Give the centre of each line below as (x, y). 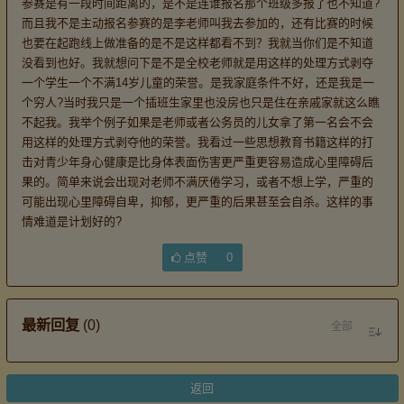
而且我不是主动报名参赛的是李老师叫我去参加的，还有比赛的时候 (197, 23)
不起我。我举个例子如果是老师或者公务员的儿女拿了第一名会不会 (197, 122)
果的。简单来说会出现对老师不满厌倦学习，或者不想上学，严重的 (197, 181)
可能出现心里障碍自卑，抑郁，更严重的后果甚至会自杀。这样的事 (197, 201)
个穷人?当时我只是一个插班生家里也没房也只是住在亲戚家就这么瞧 (200, 102)
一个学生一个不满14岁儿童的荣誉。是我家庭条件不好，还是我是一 (197, 82)
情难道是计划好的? (71, 221)
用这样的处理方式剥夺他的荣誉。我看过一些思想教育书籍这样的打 (197, 142)
